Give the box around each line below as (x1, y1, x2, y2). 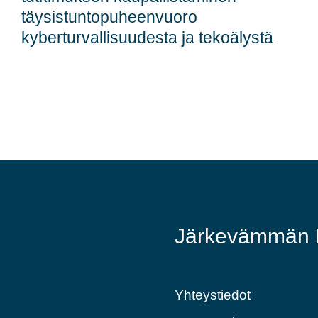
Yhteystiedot (175, 287, 251, 303)
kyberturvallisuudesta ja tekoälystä (21, 28, 273, 48)
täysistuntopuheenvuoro (21, 8, 197, 27)
